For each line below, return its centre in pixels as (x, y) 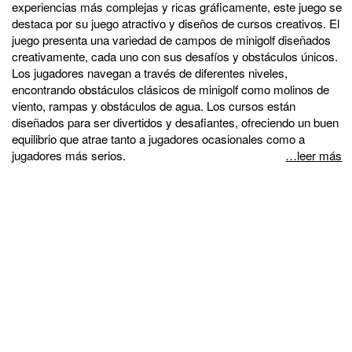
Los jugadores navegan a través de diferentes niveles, (150, 72)
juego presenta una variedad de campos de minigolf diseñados (171, 39)
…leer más (314, 155)
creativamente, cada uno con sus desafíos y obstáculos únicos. (175, 56)
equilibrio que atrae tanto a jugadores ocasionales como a (158, 138)
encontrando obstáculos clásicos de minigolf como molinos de (170, 89)
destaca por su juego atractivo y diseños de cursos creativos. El (176, 23)
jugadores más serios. (69, 155)
